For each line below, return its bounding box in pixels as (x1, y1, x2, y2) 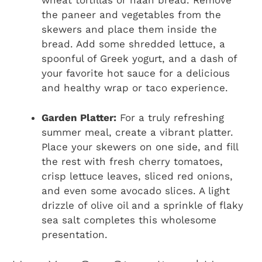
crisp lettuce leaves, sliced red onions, (42, 170, 233, 182)
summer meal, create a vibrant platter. (42, 126, 233, 138)
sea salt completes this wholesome (42, 213, 216, 226)
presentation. (42, 228, 108, 240)
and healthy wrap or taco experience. (42, 82, 228, 94)
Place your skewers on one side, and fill (42, 140, 238, 153)
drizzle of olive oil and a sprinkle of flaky (42, 199, 243, 211)
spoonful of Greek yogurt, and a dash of (42, 53, 237, 65)
